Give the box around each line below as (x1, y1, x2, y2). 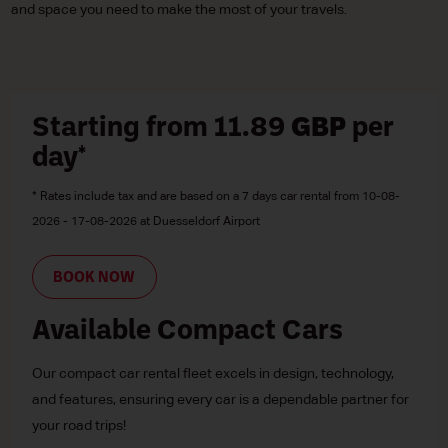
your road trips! (31, 418, 126, 433)
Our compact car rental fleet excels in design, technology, (31, 366, 394, 381)
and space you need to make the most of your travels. (10, 2, 347, 17)
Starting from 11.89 (31, 114, 291, 143)
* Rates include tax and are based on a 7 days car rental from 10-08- (31, 189, 400, 203)
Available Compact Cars (31, 317, 343, 346)
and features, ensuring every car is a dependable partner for (31, 392, 409, 407)
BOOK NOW (53, 270, 135, 286)
